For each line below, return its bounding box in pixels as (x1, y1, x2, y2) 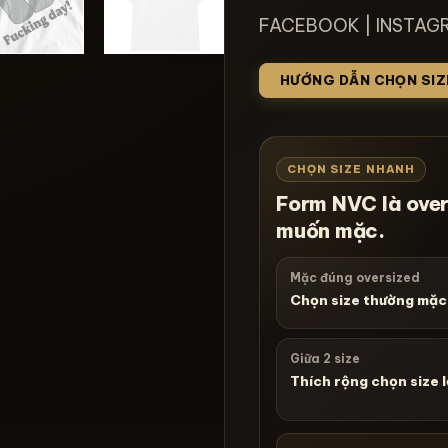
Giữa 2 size (290, 351, 360, 367)
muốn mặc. (276, 218, 385, 244)
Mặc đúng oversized (290, 270, 420, 286)
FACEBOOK (259, 13, 360, 37)
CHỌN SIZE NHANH (287, 162, 416, 177)
